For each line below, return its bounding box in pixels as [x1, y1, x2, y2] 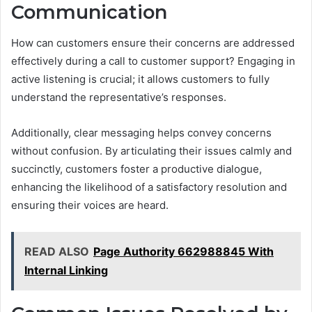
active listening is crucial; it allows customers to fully [11, 72, 270, 86]
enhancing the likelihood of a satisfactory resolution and [11, 180, 287, 194]
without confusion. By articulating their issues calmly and [11, 144, 292, 158]
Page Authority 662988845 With [93, 244, 274, 259]
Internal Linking [24, 263, 108, 278]
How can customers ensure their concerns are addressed [11, 36, 295, 50]
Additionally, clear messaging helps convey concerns [11, 126, 272, 140]
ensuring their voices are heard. [11, 198, 169, 212]
